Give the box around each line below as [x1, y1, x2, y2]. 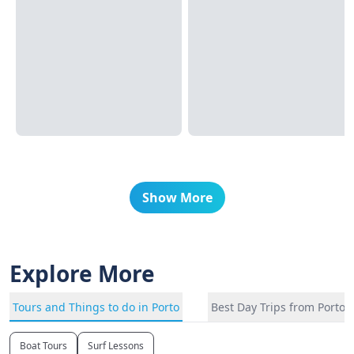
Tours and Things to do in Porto [13, 299, 179, 314]
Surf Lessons [88, 339, 144, 352]
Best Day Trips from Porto [211, 299, 345, 314]
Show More [141, 189, 213, 206]
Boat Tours [20, 339, 67, 352]
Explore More [9, 258, 155, 288]
